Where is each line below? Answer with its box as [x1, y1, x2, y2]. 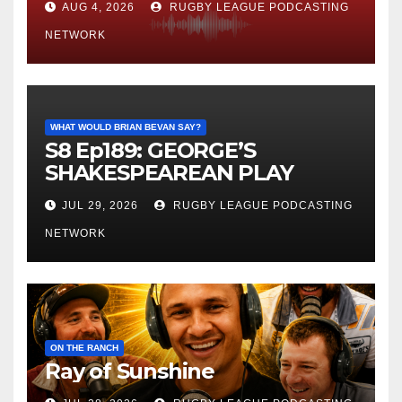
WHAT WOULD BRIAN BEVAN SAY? [50, 122, 201, 133]
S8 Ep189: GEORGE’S [45, 137, 256, 164]
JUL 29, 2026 [62, 199, 138, 213]
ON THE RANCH [50, 343, 118, 354]
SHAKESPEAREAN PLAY [45, 160, 293, 187]
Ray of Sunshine [45, 358, 214, 385]
